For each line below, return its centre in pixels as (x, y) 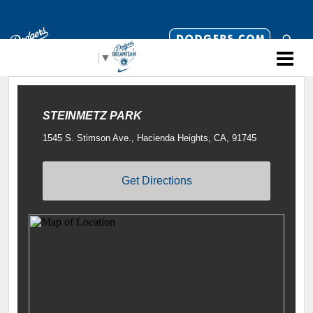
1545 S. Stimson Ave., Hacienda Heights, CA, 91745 (150, 138)
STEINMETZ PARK (92, 116)
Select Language (56, 57)
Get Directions (156, 180)
